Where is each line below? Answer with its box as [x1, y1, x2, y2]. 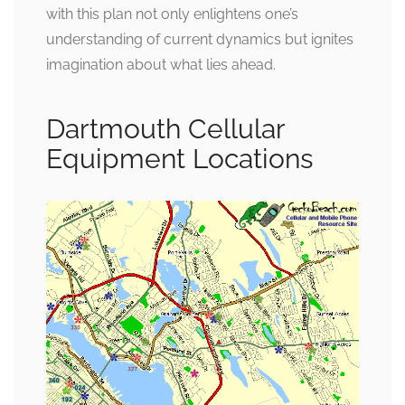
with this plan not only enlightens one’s [46, 5, 298, 23]
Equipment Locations [46, 142, 313, 174]
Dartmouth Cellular [46, 112, 285, 145]
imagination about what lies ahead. [46, 55, 276, 73]
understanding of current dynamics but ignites [46, 30, 353, 48]
